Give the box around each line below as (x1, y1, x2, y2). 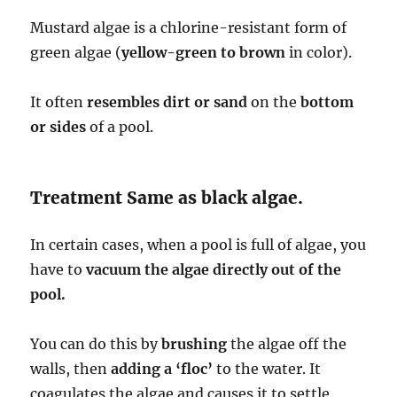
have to (30, 261, 87, 279)
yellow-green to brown (121, 43, 286, 62)
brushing (161, 335, 228, 354)
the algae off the (227, 335, 347, 354)
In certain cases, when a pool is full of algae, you (30, 236, 367, 254)
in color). (285, 43, 353, 62)
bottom (300, 93, 354, 112)
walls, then (30, 360, 112, 378)
